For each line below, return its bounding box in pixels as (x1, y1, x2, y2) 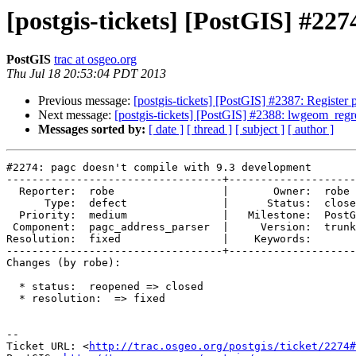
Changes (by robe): (6, 257, 121, 269)
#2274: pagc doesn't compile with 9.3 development (6, 161, 311, 174)
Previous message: (38, 94, 133, 108)
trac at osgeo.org (54, 52, 137, 67)
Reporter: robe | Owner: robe (6, 185, 19, 198)
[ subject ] (235, 122, 284, 137)
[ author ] (288, 122, 334, 137)
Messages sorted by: (38, 122, 145, 137)
